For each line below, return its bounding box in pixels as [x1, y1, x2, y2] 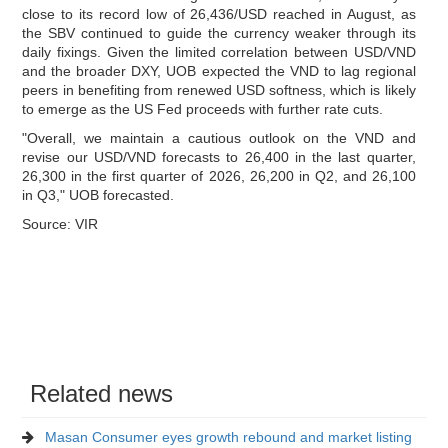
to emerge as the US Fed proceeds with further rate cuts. [22, 100, 384, 117]
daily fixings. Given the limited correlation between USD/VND [22, 43, 416, 60]
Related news [30, 379, 174, 407]
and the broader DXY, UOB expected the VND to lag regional [22, 62, 416, 79]
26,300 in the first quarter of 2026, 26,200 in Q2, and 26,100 [22, 167, 416, 184]
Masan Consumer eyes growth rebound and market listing [45, 428, 413, 445]
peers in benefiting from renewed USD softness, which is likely [22, 81, 416, 98]
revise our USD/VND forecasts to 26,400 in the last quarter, [22, 148, 416, 165]
